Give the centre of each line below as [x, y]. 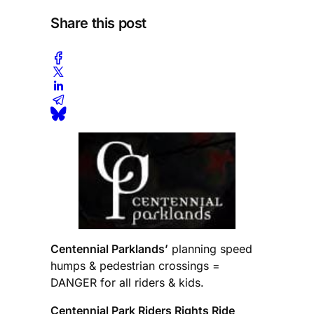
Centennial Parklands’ [109, 249]
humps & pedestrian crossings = [135, 266]
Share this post [98, 23]
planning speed [210, 249]
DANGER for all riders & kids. [127, 282]
